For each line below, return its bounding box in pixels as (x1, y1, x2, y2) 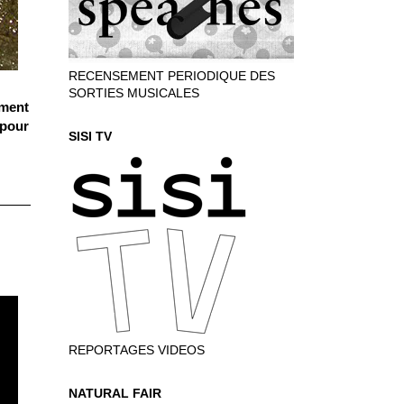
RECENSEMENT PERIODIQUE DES (69, 69, 275, 83)
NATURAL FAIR (69, 386, 161, 400)
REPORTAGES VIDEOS (69, 343, 205, 357)
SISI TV (69, 129, 112, 143)
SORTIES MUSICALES (69, 86, 199, 100)
